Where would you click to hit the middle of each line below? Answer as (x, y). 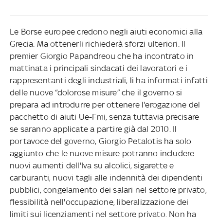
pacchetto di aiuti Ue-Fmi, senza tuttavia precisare (104, 117)
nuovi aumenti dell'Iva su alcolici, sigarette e (92, 165)
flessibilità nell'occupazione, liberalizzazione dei (99, 202)
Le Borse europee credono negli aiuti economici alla (106, 31)
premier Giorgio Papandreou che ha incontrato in (102, 56)
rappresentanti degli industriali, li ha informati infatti (109, 80)
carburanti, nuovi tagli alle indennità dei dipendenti (106, 177)
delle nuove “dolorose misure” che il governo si (96, 92)
